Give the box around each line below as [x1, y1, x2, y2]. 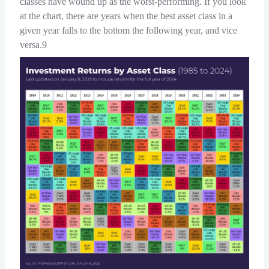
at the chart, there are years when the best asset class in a [19, 11, 232, 22]
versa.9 [19, 40, 47, 50]
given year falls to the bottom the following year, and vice [19, 25, 237, 36]
